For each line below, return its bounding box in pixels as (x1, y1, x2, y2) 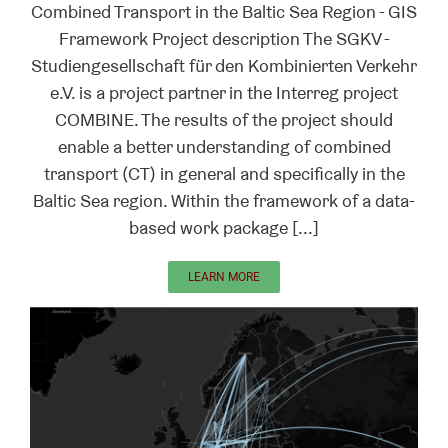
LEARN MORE (188, 269, 260, 284)
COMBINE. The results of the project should (55, 107, 393, 131)
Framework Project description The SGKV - (58, 26, 390, 50)
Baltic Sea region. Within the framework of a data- (33, 188, 415, 212)
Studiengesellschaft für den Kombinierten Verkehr (31, 53, 417, 77)
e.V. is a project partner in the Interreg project (50, 80, 398, 104)
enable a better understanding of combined (57, 134, 391, 158)
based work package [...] (129, 215, 319, 239)
